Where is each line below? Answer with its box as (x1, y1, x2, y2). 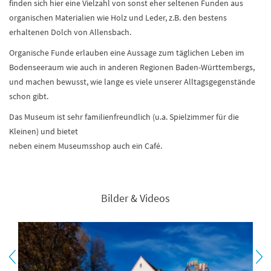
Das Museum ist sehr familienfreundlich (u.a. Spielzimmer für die (9, 111, 239, 122)
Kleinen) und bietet (9, 126, 78, 137)
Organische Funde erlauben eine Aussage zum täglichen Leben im (9, 47, 244, 58)
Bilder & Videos (101, 191, 170, 205)
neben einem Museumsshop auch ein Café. (9, 140, 162, 151)
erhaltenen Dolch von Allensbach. (9, 27, 131, 38)
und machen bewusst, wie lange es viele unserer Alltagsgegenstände (9, 76, 255, 87)
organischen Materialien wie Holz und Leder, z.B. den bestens (9, 12, 227, 23)
